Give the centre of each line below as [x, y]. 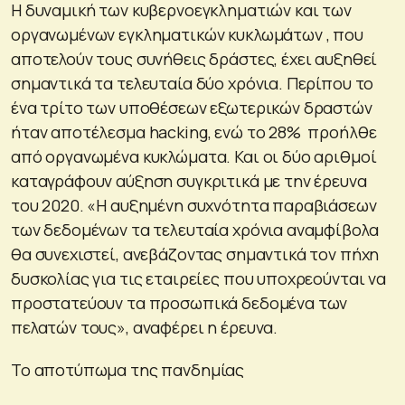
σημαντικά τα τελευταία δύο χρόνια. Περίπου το [193, 83]
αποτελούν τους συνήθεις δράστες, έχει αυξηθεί [194, 58]
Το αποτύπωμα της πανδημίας [128, 369]
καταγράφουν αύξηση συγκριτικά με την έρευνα [189, 180]
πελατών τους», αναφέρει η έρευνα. [145, 327]
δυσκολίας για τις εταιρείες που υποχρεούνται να [198, 278]
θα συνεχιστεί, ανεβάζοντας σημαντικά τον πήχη [195, 254]
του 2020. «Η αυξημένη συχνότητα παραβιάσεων [194, 205]
